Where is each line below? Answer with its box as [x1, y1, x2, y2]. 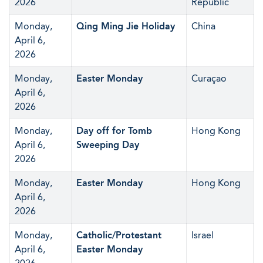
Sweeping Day [76, 139, 139, 150]
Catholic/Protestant [76, 230, 161, 241]
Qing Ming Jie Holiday [76, 21, 175, 32]
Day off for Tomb [76, 125, 152, 136]
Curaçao [191, 73, 227, 84]
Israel [191, 230, 214, 241]
